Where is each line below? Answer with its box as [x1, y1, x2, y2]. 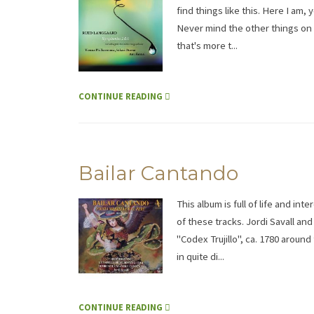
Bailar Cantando [78, 161, 238, 186]
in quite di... [177, 250, 224, 264]
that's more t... [177, 39, 238, 52]
